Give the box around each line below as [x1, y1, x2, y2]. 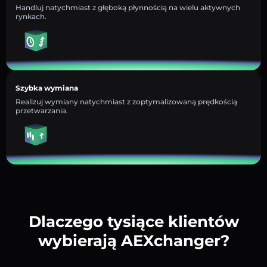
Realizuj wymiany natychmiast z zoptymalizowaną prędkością [15, 97, 237, 106]
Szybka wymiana [15, 83, 78, 92]
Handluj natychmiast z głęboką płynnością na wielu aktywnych [15, 2, 240, 12]
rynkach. [15, 11, 46, 21]
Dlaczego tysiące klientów [28, 212, 239, 231]
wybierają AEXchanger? [38, 231, 229, 250]
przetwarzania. [15, 105, 68, 115]
